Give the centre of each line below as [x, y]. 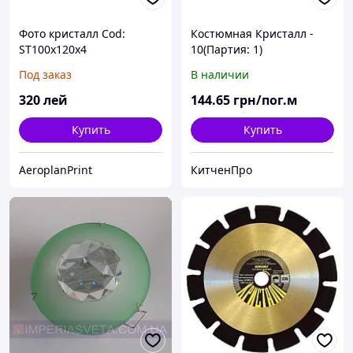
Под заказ [45, 75]
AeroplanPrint [56, 170]
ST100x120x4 [53, 50]
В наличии [220, 75]
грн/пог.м [266, 100]
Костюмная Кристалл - [252, 34]
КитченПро [221, 170]
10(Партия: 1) [227, 50]
